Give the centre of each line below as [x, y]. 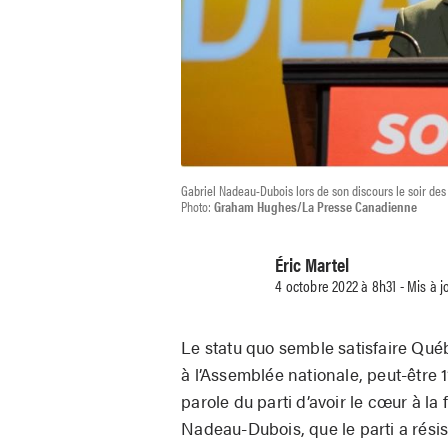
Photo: [198, 205]
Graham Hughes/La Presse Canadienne [316, 205]
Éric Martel [312, 264]
